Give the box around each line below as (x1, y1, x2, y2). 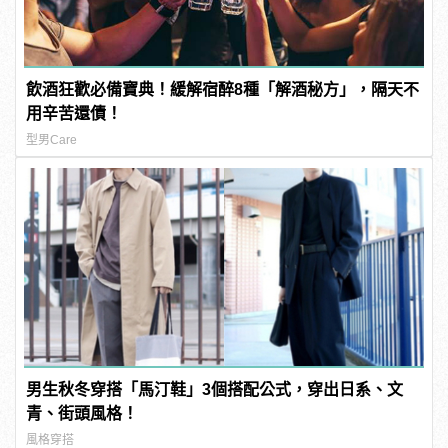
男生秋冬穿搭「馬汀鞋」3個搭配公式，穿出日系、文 (26, 381, 404, 399)
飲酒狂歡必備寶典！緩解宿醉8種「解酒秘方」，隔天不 (26, 81, 420, 99)
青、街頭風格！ (26, 405, 139, 423)
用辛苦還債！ (26, 105, 123, 123)
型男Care (26, 133, 78, 148)
